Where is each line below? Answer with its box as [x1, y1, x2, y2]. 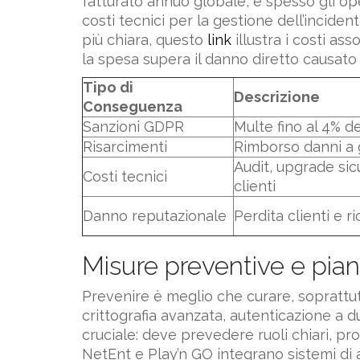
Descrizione [234, 88, 320, 105]
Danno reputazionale [83, 207, 227, 224]
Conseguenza [83, 97, 182, 115]
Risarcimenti [83, 137, 167, 155]
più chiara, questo [82, 31, 207, 49]
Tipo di [83, 78, 133, 96]
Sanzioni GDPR [83, 117, 184, 135]
